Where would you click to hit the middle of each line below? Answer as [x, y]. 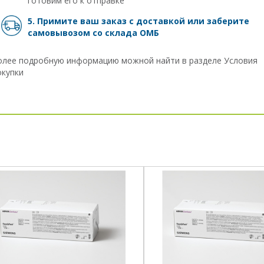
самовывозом [60, 33]
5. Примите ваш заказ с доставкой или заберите [138, 21]
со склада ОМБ [126, 33]
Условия [241, 60]
